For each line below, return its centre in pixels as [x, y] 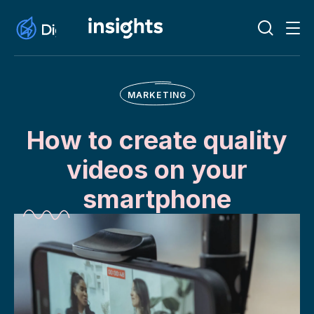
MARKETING [157, 95]
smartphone [157, 199]
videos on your [157, 170]
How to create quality [157, 140]
